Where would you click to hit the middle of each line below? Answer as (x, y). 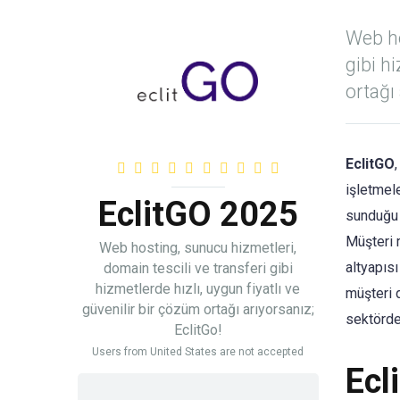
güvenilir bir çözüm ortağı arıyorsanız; (198, 309)
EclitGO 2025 (198, 214)
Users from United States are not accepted (198, 352)
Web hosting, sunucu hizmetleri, (198, 248)
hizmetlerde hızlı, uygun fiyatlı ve (198, 289)
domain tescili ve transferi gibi (198, 268)
